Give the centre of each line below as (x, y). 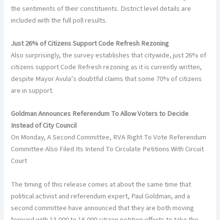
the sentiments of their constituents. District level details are (101, 8)
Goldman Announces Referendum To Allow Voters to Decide (100, 114)
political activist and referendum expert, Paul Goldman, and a (101, 196)
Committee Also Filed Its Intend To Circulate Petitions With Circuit (108, 149)
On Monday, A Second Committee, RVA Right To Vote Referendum (109, 137)
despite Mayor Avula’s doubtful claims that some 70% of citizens (107, 79)
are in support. (32, 90)
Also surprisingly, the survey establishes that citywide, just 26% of (109, 55)
